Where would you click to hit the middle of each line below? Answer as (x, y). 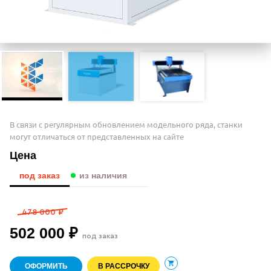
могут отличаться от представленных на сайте (97, 136)
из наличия (103, 175)
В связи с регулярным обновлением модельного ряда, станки (126, 124)
